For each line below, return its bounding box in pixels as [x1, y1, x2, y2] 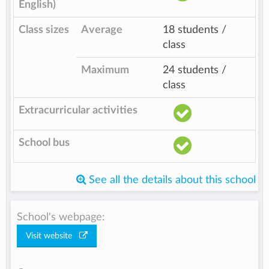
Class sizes [19, 25, 69, 35]
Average [81, 25, 122, 35]
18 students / [163, 25, 226, 35]
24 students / [163, 65, 226, 75]
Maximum [81, 65, 129, 75]
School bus [19, 138, 70, 148]
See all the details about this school [86, 175, 256, 186]
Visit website [26, 232, 80, 241]
